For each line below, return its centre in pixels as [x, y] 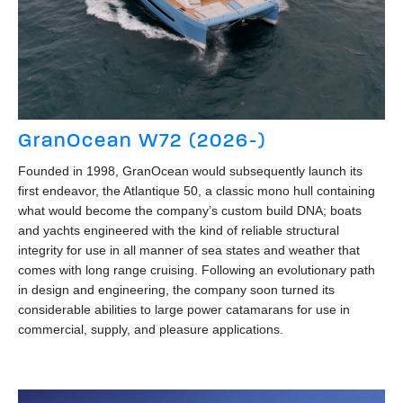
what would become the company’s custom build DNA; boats [190, 210]
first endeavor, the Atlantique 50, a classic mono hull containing [197, 190]
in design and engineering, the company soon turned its [176, 289]
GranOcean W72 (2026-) [142, 139]
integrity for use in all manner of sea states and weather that [189, 250]
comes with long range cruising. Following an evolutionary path [197, 269]
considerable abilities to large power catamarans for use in [184, 309]
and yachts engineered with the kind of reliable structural [179, 230]
